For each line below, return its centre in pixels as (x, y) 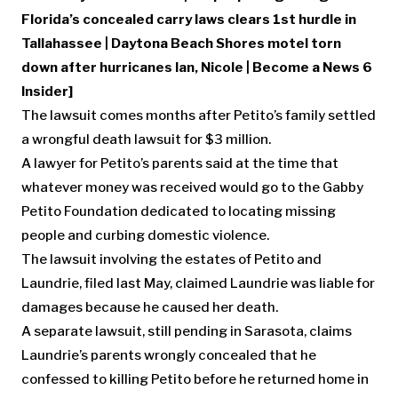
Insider (45, 92)
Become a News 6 (312, 68)
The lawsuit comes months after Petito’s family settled (199, 115)
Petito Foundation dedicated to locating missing (179, 211)
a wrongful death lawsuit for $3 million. (146, 139)
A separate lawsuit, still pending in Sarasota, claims (187, 331)
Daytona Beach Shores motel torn (226, 44)
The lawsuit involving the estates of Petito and (171, 259)
